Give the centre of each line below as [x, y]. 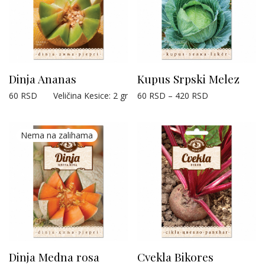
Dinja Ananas [43, 78]
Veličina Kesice [81, 95]
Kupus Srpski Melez [188, 78]
